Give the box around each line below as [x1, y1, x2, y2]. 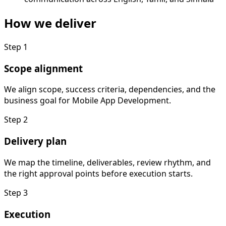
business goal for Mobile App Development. [4, 95, 171, 106]
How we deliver [4, 15, 96, 32]
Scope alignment [4, 62, 83, 75]
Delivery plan [4, 135, 67, 148]
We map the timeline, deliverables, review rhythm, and [4, 156, 211, 168]
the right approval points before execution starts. [4, 167, 193, 179]
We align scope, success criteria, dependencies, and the [4, 84, 215, 95]
